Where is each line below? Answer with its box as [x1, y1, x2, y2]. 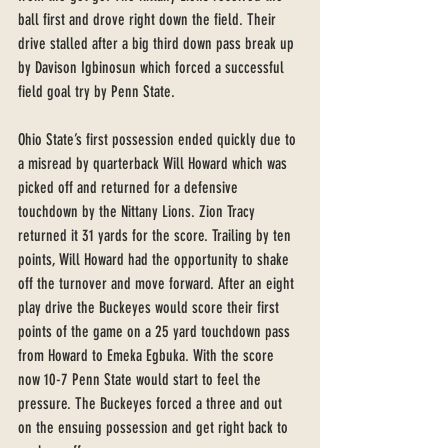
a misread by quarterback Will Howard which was [18, 154, 291, 173]
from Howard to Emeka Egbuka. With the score [18, 346, 278, 365]
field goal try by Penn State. [18, 82, 179, 101]
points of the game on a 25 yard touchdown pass [18, 322, 294, 341]
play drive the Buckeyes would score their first [18, 298, 283, 317]
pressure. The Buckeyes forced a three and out [18, 394, 286, 413]
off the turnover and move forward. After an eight [18, 274, 298, 293]
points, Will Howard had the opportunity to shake [18, 250, 293, 269]
